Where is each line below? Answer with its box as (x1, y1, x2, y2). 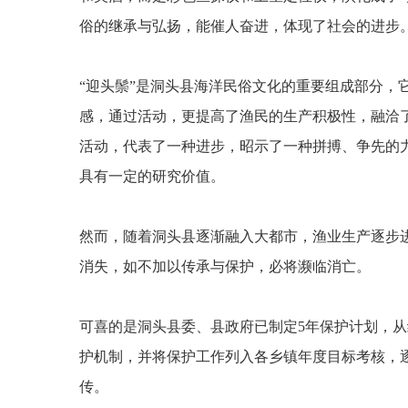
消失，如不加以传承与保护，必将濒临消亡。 (79, 259, 371, 274)
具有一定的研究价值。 (79, 168, 225, 184)
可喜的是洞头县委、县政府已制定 (79, 319, 298, 334)
